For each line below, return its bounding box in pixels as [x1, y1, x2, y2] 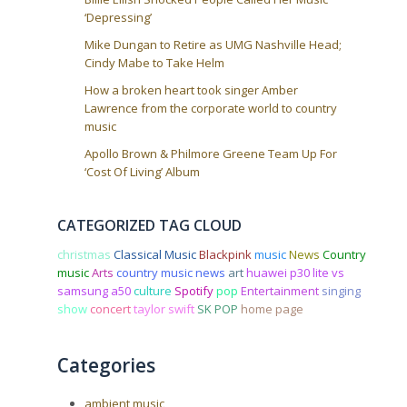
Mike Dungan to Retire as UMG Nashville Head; [84, 36, 342, 54]
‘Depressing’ [84, 9, 153, 26]
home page [241, 301, 304, 318]
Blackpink [199, 246, 253, 263]
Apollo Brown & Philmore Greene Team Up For [84, 145, 338, 163]
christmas [57, 246, 112, 263]
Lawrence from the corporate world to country [84, 100, 338, 117]
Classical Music [114, 246, 197, 263]
